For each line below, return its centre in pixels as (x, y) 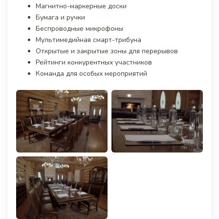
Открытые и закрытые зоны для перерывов (107, 51)
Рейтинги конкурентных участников (94, 62)
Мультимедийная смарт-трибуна (88, 40)
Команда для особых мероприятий (91, 73)
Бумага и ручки (60, 17)
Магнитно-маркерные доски (81, 6)
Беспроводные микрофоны (79, 28)
